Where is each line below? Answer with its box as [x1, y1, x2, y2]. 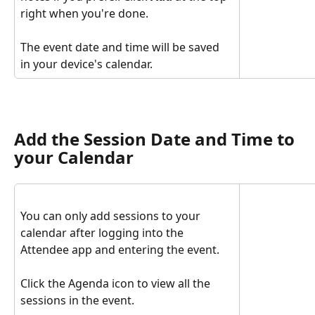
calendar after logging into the [20, 224, 186, 240]
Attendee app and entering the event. [20, 241, 222, 257]
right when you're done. [20, 5, 148, 21]
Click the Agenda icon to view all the [20, 276, 213, 292]
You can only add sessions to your [20, 207, 203, 224]
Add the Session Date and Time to [14, 127, 299, 151]
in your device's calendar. [20, 56, 153, 72]
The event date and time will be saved [20, 39, 222, 56]
